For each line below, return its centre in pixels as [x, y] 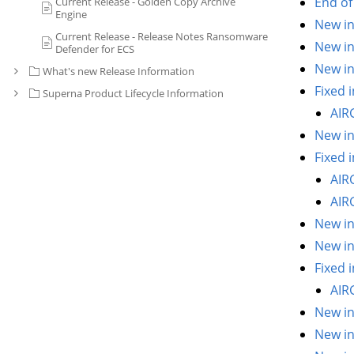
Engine [71, 14]
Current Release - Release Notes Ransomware [162, 36]
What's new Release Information [119, 71]
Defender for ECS [95, 49]
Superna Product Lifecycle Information [133, 93]
